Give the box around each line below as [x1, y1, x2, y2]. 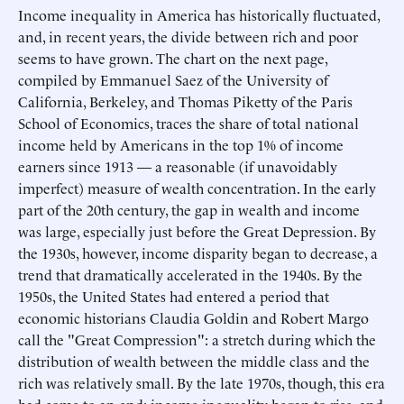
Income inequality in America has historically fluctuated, [18, 5, 380, 24]
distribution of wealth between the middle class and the [18, 351, 370, 371]
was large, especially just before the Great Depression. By [18, 221, 376, 241]
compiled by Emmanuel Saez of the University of [18, 69, 328, 89]
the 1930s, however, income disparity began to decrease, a [18, 243, 378, 262]
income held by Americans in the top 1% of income [18, 134, 344, 154]
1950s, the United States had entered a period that [18, 286, 329, 306]
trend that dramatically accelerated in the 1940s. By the [18, 264, 363, 284]
